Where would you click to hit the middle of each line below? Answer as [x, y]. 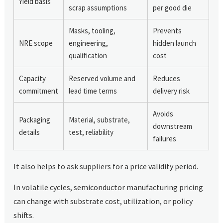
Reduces [167, 78]
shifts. [24, 215]
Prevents [167, 30]
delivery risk [171, 91]
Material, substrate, [100, 119]
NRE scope [36, 43]
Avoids [163, 113]
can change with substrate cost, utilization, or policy [103, 201]
